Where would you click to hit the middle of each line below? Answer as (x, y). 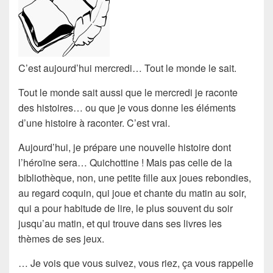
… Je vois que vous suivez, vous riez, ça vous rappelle (136, 263)
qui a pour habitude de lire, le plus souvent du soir (126, 208)
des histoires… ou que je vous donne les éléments (127, 107)
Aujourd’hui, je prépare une (78, 147)
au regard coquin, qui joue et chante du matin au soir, (132, 193)
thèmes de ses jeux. (61, 238)
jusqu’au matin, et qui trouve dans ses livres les (120, 223)
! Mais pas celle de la (186, 162)
